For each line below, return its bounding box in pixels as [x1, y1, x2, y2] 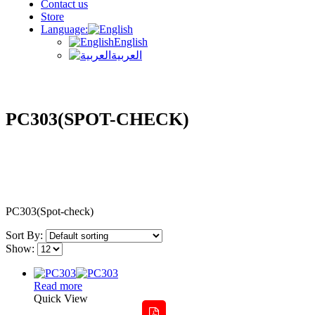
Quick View [34, 292, 88, 305]
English [114, 36, 148, 48]
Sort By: [6, 229, 46, 242]
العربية [111, 49, 142, 61]
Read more [34, 280, 82, 292]
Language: [41, 23, 88, 35]
